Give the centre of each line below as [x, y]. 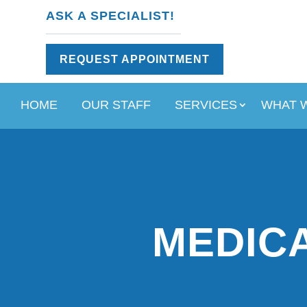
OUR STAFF [116, 105]
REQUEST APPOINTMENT [135, 59]
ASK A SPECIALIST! [111, 16]
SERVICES [206, 105]
